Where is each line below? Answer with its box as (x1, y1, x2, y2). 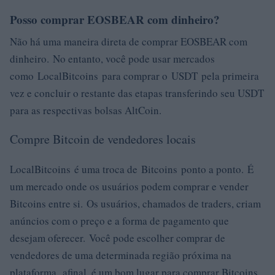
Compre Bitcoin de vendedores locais (10, 131, 196, 147)
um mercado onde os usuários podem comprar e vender (10, 179, 249, 193)
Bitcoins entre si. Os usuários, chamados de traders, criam (10, 196, 261, 211)
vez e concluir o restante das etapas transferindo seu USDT (10, 86, 264, 100)
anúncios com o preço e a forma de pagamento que (10, 214, 229, 228)
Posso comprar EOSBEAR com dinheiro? (10, 11, 220, 28)
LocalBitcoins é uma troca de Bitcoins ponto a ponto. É (10, 162, 254, 176)
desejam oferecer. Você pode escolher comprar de (10, 231, 225, 245)
